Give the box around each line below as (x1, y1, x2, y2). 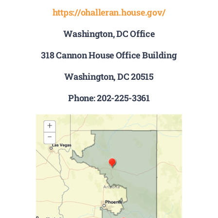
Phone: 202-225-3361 (68, 91, 150, 104)
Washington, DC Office (63, 27, 155, 39)
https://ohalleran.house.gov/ (52, 6, 166, 18)
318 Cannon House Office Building (41, 49, 177, 61)
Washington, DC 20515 (64, 70, 154, 82)
